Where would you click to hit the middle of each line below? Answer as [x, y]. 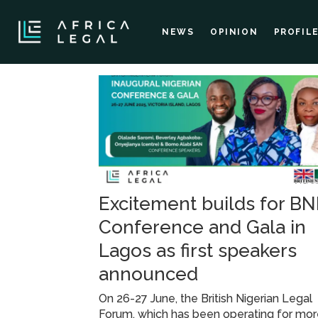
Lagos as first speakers [198, 250]
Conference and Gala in [203, 227]
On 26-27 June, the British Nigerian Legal [206, 298]
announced [149, 274]
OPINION [234, 32]
